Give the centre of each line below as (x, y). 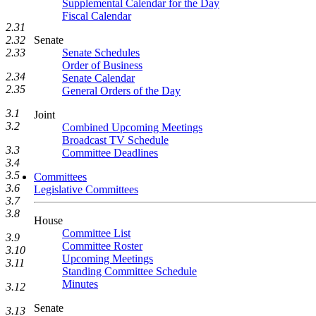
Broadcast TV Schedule (115, 140)
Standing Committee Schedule (129, 271)
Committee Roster (102, 246)
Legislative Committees (86, 189)
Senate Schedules (101, 53)
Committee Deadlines (110, 153)
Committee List (96, 233)
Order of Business (102, 65)
